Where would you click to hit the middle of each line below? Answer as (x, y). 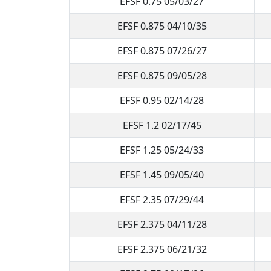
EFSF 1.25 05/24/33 (162, 150)
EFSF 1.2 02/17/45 (162, 125)
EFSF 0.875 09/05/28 (162, 75)
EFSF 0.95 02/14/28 (162, 100)
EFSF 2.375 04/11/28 (162, 224)
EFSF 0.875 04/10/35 (162, 26)
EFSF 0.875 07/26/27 (162, 51)
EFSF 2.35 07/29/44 (162, 199)
